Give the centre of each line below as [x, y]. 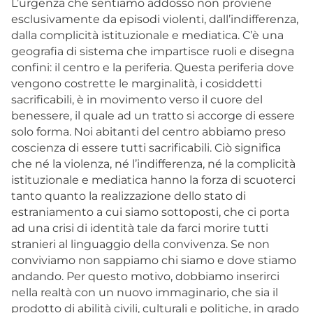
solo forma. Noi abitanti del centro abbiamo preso [148, 131]
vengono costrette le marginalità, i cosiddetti [137, 83]
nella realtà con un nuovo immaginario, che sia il [145, 292]
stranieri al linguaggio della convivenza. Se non [140, 244]
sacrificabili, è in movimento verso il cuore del [137, 99]
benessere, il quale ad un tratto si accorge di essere [153, 115]
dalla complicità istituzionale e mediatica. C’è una [147, 35]
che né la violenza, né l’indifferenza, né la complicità [153, 163]
